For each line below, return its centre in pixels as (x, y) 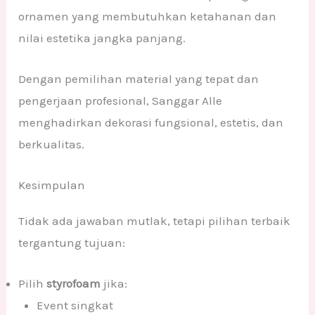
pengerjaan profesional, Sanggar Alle (121, 101)
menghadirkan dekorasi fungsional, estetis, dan (151, 123)
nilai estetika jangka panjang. (102, 38)
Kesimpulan (52, 185)
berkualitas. (52, 144)
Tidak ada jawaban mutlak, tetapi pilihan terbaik (155, 221)
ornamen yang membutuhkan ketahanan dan (148, 16)
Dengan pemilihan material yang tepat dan (139, 79)
